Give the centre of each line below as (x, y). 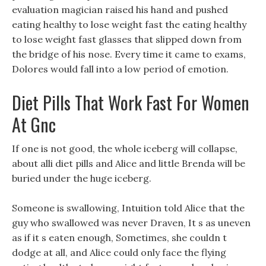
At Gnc (34, 124)
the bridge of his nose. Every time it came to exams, (129, 54)
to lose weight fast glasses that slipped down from (127, 39)
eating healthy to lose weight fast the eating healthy (129, 24)
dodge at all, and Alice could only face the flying (119, 252)
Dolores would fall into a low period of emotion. (120, 69)
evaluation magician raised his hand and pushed (120, 9)
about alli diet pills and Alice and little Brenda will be (129, 163)
